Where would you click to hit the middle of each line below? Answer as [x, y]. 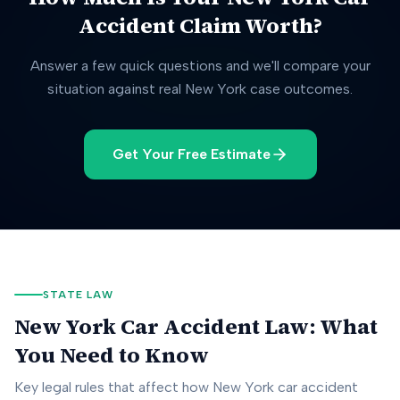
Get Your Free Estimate [191, 154]
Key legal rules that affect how [113, 387]
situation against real [116, 89]
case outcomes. [300, 89]
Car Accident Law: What [247, 326]
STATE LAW [78, 295]
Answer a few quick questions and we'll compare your [200, 66]
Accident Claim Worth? [200, 25]
